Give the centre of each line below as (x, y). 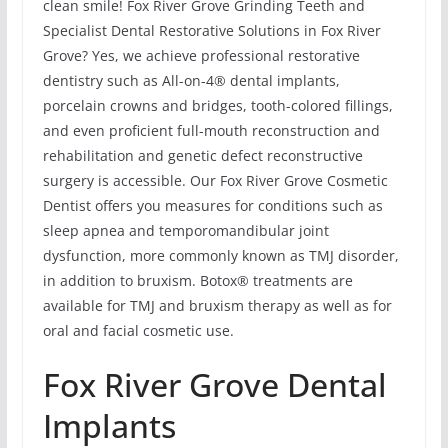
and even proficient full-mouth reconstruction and (211, 131)
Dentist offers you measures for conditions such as (212, 206)
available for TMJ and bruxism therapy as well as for (217, 306)
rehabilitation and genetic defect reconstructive (202, 156)
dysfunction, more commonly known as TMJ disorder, (220, 256)
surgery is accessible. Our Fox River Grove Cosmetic (215, 181)
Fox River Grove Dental (214, 385)
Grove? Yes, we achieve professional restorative (201, 56)
